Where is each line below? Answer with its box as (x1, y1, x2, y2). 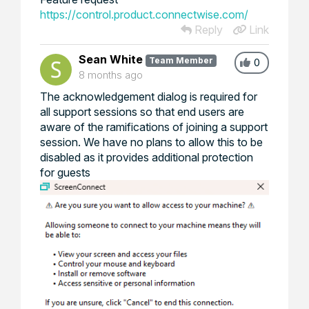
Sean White (79, 52, 143, 66)
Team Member (148, 55, 213, 66)
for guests (40, 166, 90, 179)
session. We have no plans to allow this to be (40, 135, 263, 149)
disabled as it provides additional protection (40, 150, 253, 164)
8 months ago (79, 69, 143, 81)
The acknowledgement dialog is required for (40, 90, 257, 103)
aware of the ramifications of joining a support (40, 120, 268, 134)
